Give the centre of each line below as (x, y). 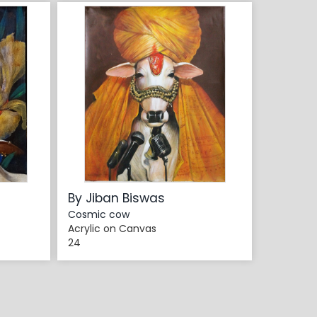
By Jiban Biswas (116, 198)
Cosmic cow (99, 215)
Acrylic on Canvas (112, 229)
